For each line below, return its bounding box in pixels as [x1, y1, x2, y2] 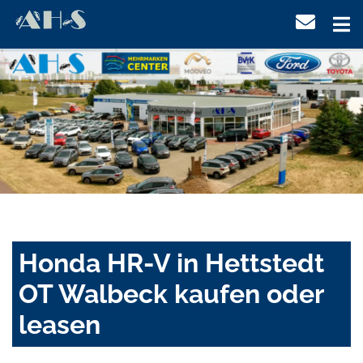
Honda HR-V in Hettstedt [19, 248, 324, 279]
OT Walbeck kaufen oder [19, 279, 323, 310]
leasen [19, 310, 100, 340]
